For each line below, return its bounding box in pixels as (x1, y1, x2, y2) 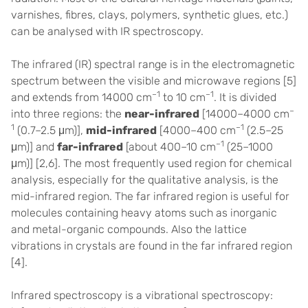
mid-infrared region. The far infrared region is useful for (11, 190, 289, 203)
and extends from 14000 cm (11, 91, 152, 104)
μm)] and (11, 140, 57, 153)
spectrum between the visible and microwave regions (11, 74, 283, 87)
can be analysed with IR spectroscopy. (11, 25, 203, 38)
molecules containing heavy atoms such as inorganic (11, 206, 277, 219)
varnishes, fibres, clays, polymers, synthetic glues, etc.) (11, 8, 288, 21)
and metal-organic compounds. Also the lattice (11, 223, 247, 236)
